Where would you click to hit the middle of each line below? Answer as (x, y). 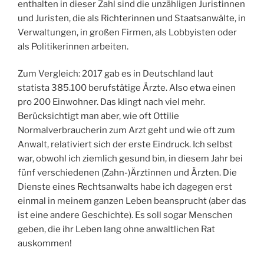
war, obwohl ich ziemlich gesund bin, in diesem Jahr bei (130, 159)
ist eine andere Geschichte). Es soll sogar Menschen (125, 215)
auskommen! (45, 244)
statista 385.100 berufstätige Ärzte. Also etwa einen (127, 88)
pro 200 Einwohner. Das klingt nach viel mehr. (111, 102)
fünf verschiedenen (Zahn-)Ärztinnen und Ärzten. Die (127, 173)
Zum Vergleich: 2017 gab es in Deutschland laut (115, 74)
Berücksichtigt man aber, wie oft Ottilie (98, 116)
